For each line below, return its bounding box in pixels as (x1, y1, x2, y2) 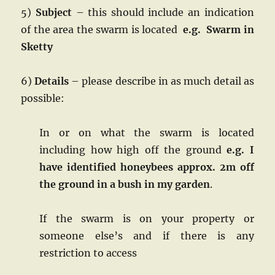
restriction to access (39, 247, 137, 259)
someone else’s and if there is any (39, 230, 254, 242)
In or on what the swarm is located (39, 126, 254, 139)
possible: (21, 92, 65, 104)
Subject (36, 6, 72, 18)
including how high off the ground (39, 144, 227, 156)
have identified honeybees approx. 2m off (39, 161, 254, 173)
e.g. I (227, 144, 254, 156)
